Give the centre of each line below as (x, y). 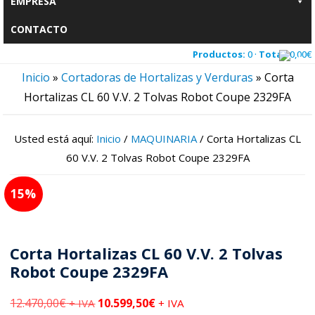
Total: (273, 54)
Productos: (219, 54)
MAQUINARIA (164, 139)
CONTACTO (39, 29)
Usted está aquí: (55, 139)
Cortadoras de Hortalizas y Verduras (157, 77)
